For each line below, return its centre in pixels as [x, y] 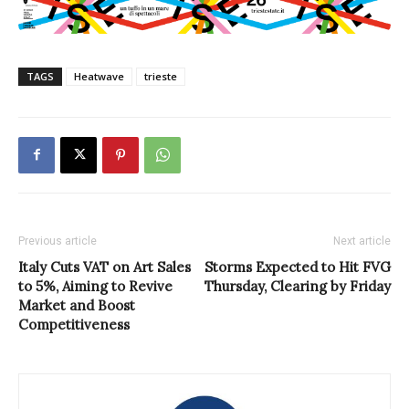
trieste [161, 76]
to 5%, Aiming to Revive [95, 286]
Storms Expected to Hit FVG [298, 267]
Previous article [58, 241]
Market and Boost [77, 305]
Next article [362, 241]
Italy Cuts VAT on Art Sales [105, 267]
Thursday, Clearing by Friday [298, 286]
